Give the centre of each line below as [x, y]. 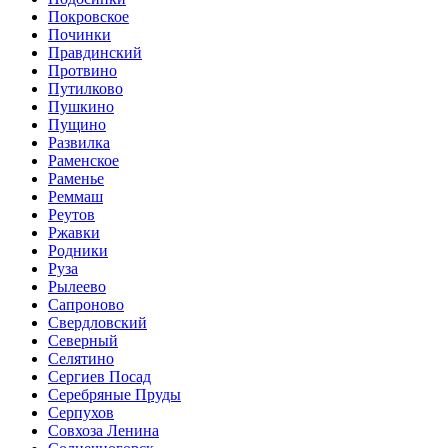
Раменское [83, 160]
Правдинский [95, 52]
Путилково [85, 88]
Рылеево [77, 286]
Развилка [79, 142]
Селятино [81, 358]
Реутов [71, 214]
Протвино [82, 70]
